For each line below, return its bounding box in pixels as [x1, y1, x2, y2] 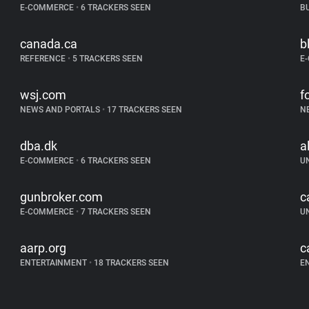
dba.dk [20, 139, 58, 153]
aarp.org [20, 241, 67, 255]
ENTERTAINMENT [20, 258, 90, 268]
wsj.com [20, 88, 67, 102]
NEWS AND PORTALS [20, 105, 103, 114]
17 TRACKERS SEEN [105, 105, 183, 114]
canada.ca [20, 37, 78, 51]
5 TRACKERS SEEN [70, 54, 143, 63]
